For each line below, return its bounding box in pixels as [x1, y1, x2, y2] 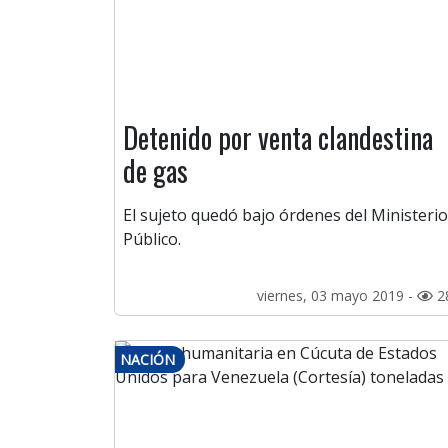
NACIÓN [120, 350, 175, 370]
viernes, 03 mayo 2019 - [257, 286, 417, 306]
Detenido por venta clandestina [123, 117, 433, 159]
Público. [123, 228, 185, 251]
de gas [123, 150, 188, 192]
